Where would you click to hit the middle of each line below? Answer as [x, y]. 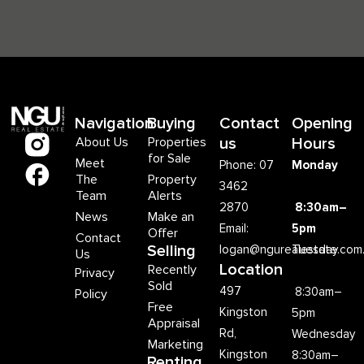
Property [173, 179]
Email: [234, 228]
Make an [171, 217]
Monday [317, 165]
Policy [91, 294]
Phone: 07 [247, 165]
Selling [172, 251]
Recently [173, 269]
